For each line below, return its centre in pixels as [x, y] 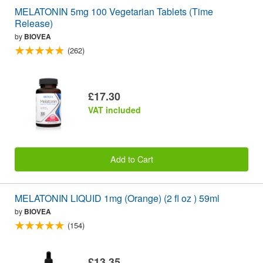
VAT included [114, 109]
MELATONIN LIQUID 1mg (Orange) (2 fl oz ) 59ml [117, 198]
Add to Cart [131, 159]
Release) [34, 23]
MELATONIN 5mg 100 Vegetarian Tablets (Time [114, 11]
